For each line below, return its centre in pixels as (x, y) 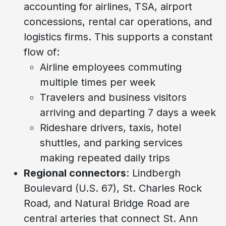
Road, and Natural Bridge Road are (107, 203)
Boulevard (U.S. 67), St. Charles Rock (113, 188)
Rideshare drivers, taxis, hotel (110, 127)
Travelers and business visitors (113, 97)
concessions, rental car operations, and (118, 21)
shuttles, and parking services (111, 143)
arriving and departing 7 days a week (128, 112)
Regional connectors (75, 173)
